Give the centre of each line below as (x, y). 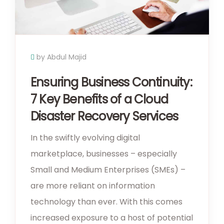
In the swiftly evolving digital (85, 138)
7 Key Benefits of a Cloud (99, 99)
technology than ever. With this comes (106, 202)
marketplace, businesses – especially (104, 154)
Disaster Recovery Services (104, 116)
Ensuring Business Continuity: (111, 82)
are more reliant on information (93, 186)
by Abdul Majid (61, 57)
